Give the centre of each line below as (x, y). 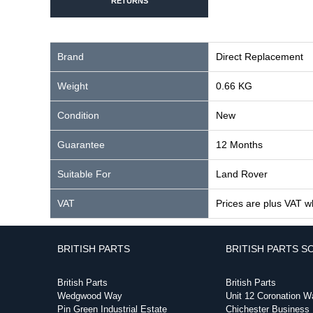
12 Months (239, 145)
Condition (78, 115)
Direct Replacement (260, 57)
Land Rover (242, 174)
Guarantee (81, 145)
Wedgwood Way (90, 296)
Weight (73, 86)
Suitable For (84, 174)
